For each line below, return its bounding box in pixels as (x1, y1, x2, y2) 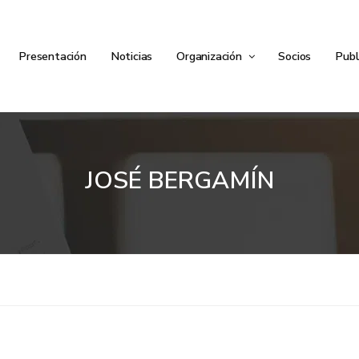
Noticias (110, 48, 153, 64)
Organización (176, 48, 245, 64)
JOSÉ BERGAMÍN (85, 164, 274, 197)
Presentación (18, 48, 87, 64)
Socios (278, 48, 312, 64)
